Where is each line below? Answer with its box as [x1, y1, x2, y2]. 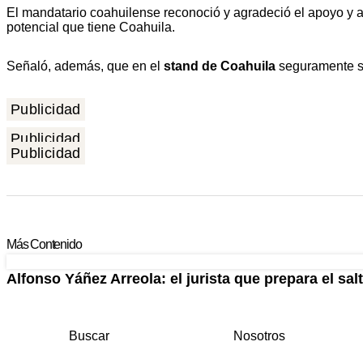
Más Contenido [6, 237, 82, 251]
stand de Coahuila [164, 59, 275, 73]
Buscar [68, 329, 109, 343]
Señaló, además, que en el [6, 59, 164, 73]
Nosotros [233, 329, 285, 343]
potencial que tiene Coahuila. [6, 20, 175, 34]
